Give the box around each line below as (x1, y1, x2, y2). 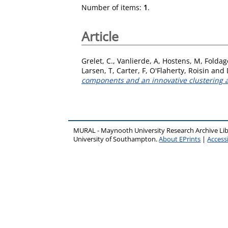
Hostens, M (162, 55, 201, 66)
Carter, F (117, 65, 146, 75)
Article (81, 27, 119, 45)
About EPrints (159, 134, 201, 144)
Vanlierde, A (117, 55, 158, 66)
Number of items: (81, 3, 144, 12)
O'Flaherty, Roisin (150, 65, 209, 75)
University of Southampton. (73, 134, 159, 144)
